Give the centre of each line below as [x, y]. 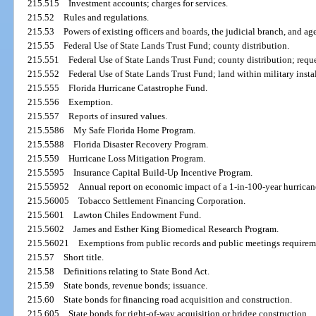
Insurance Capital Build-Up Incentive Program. [163, 173]
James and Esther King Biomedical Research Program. [176, 229]
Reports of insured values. [118, 116]
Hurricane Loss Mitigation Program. [137, 159]
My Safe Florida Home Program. [135, 130]
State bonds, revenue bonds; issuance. [136, 286]
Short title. [84, 257]
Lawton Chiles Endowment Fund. [138, 215]
